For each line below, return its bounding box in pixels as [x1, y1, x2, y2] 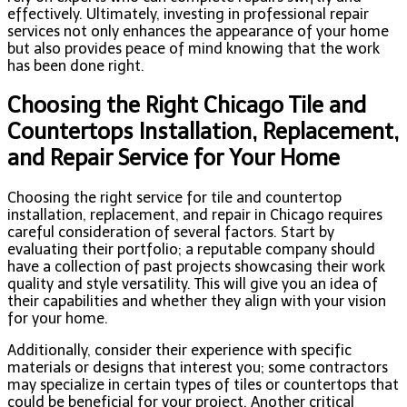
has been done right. [7, 56, 144, 74]
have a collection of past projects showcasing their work [7, 258, 385, 276]
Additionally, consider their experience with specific [7, 342, 352, 360]
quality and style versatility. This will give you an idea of [7, 275, 378, 293]
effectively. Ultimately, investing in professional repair [7, 5, 369, 23]
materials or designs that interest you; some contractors [7, 359, 388, 377]
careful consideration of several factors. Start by [7, 223, 334, 242]
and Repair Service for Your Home [7, 144, 340, 172]
